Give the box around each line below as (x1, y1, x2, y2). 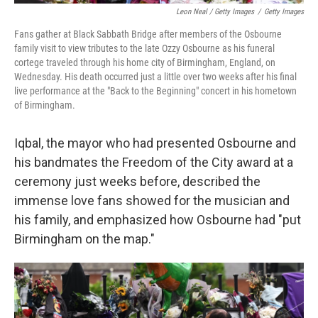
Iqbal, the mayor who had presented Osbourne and (14, 136, 296, 150)
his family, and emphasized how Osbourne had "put (14, 212, 301, 227)
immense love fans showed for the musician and (14, 193, 290, 208)
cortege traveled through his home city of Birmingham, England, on (14, 57, 275, 68)
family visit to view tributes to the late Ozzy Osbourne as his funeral (14, 43, 275, 54)
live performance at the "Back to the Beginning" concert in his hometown (14, 85, 297, 97)
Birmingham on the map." (14, 231, 155, 246)
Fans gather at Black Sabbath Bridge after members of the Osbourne (14, 28, 282, 40)
